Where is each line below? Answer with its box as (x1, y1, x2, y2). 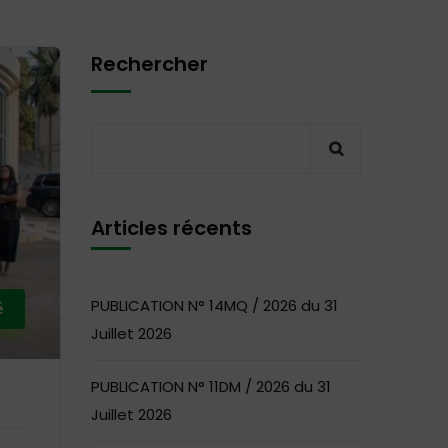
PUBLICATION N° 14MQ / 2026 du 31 (91, 295, 338, 316)
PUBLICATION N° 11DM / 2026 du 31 (91, 376, 331, 397)
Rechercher (91, 50, 208, 78)
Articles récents (91, 214, 252, 242)
